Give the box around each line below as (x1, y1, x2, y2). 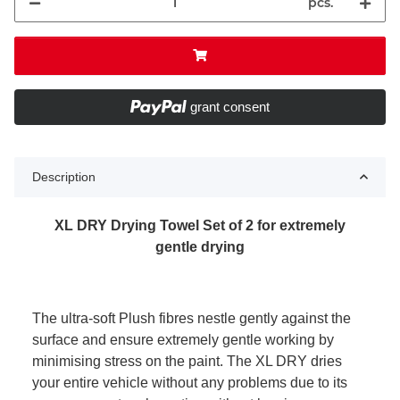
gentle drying (155, 238, 245, 254)
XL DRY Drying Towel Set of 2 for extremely (54, 217, 346, 233)
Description (32, 169, 96, 184)
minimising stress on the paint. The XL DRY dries (32, 353, 342, 369)
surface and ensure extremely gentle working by (32, 331, 334, 347)
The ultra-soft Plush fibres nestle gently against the (32, 310, 351, 326)
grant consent (190, 98, 271, 114)
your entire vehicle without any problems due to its (32, 374, 347, 390)
